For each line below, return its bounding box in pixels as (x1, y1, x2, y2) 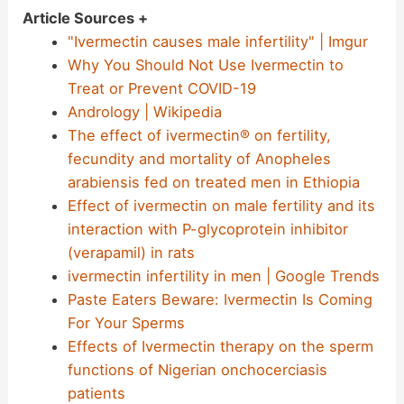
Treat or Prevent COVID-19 (67, 79, 256, 98)
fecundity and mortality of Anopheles (67, 150, 331, 169)
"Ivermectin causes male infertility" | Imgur (67, 32, 368, 51)
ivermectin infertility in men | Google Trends (67, 267, 380, 286)
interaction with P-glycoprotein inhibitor (67, 220, 348, 239)
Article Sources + (23, 9, 149, 28)
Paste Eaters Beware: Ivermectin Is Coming (67, 290, 372, 309)
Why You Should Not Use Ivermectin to (67, 56, 344, 75)
